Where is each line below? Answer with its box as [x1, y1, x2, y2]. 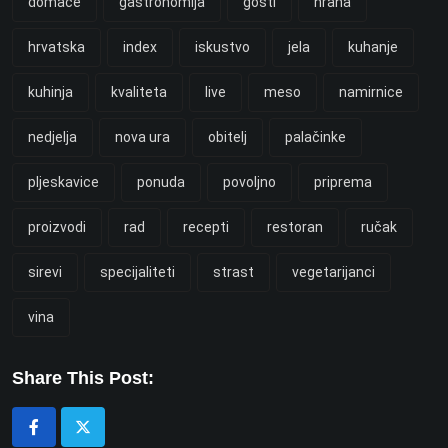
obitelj [208, 128, 247, 145]
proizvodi [28, 218, 86, 235]
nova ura [115, 128, 170, 145]
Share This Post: [12, 367, 154, 388]
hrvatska [28, 38, 85, 55]
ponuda [137, 173, 185, 190]
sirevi [28, 263, 62, 280]
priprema [314, 173, 372, 190]
